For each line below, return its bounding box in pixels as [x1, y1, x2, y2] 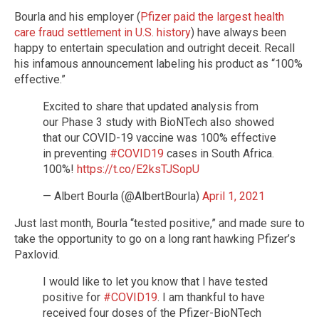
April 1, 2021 [202, 189, 265, 203]
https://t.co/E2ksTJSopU [77, 162, 199, 176]
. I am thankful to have [157, 290, 265, 304]
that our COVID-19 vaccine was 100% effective [43, 130, 276, 145]
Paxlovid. [14, 247, 60, 261]
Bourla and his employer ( [14, 9, 140, 23]
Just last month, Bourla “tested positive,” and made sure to [14, 216, 305, 230]
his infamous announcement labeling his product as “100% [14, 56, 303, 70]
